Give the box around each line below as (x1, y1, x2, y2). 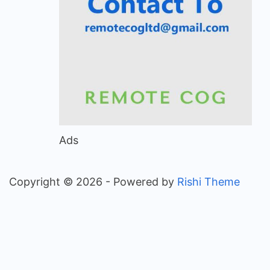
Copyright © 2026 (9, 175, 105, 189)
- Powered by (105, 175, 177, 189)
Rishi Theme (177, 175, 240, 189)
